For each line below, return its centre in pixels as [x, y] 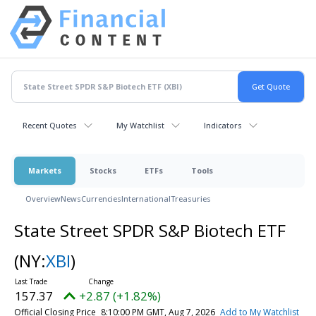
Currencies [101, 198]
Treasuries [191, 198]
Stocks [103, 170]
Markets [45, 170]
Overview [43, 198]
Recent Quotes [50, 125]
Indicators [223, 125]
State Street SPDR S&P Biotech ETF [150, 230]
